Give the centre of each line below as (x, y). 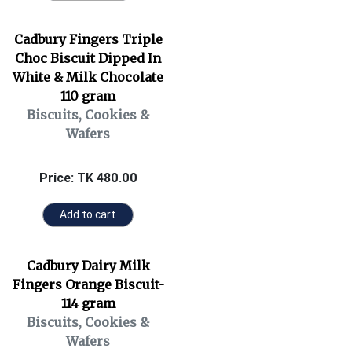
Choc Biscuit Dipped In (88, 58)
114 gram (88, 303)
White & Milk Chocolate (88, 77)
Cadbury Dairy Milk (88, 266)
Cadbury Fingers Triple (88, 39)
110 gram (88, 96)
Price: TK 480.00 (88, 178)
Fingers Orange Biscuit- (88, 284)
